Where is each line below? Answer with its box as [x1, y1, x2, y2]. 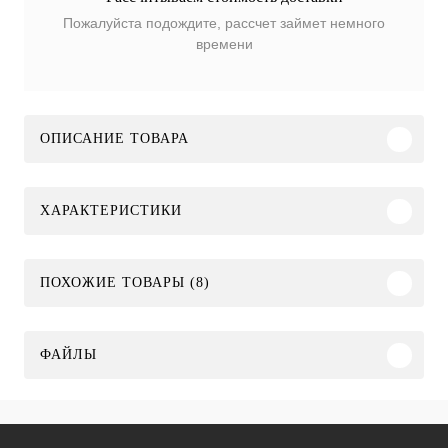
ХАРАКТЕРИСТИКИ [40, 203, 182, 219]
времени [195, 36, 253, 53]
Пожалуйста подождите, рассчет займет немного [63, 15, 385, 32]
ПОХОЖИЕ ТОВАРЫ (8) [40, 275, 210, 291]
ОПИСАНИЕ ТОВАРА [40, 131, 189, 147]
